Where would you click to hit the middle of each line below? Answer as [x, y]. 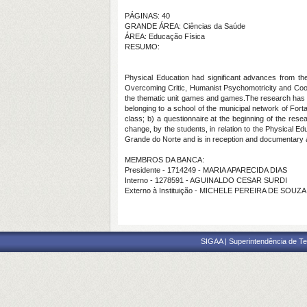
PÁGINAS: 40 [147, 16]
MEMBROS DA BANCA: [164, 160]
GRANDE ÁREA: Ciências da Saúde [185, 26]
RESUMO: [142, 47]
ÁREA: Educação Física [165, 36]
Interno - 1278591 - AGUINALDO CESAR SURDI [206, 180]
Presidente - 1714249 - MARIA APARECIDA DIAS [206, 170]
